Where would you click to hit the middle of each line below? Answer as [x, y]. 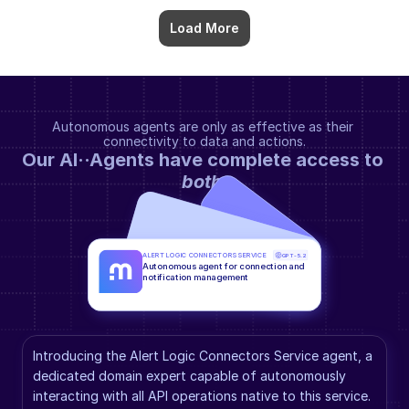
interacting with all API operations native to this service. [202, 396]
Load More [204, 28]
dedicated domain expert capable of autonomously [189, 376]
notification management [196, 277]
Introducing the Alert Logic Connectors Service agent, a [203, 356]
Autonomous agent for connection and [224, 266]
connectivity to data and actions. [204, 141]
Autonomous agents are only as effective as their [203, 126]
